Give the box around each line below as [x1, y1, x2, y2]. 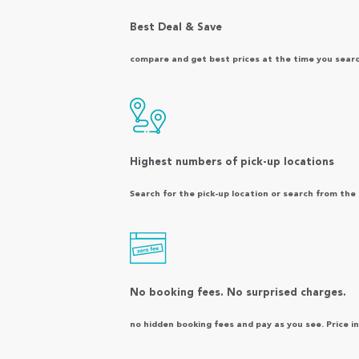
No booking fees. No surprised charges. [130, 288, 346, 299]
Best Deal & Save [130, 22, 222, 33]
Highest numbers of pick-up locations [130, 157, 334, 168]
